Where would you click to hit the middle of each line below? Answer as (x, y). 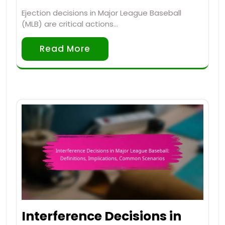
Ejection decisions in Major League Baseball (101, 13)
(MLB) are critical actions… (70, 24)
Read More (65, 48)
